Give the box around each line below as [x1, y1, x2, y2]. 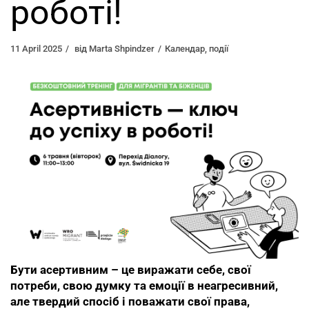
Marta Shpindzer [89, 43, 154, 54]
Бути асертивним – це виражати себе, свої [10, 263, 251, 277]
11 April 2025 [10, 43, 62, 54]
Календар [165, 43, 205, 54]
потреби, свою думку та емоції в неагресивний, [10, 279, 278, 293]
